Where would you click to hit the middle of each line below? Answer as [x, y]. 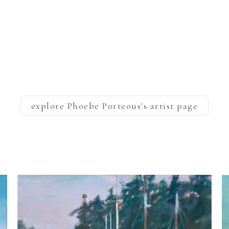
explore [49, 106]
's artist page [170, 106]
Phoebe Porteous [104, 106]
